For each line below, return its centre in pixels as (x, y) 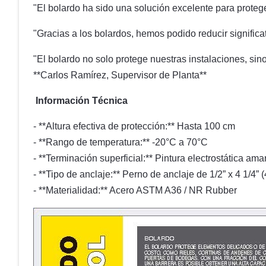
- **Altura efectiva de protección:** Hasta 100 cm (134, 126)
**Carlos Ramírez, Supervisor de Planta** (120, 75)
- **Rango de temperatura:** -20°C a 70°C (121, 142)
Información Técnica (80, 101)
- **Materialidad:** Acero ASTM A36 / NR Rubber (135, 190)
